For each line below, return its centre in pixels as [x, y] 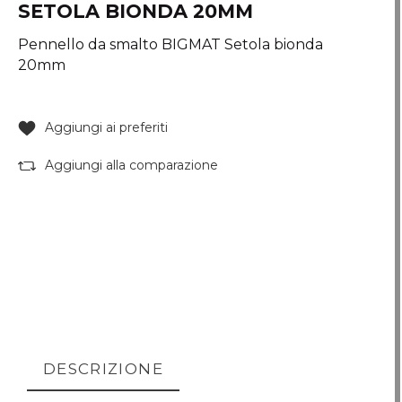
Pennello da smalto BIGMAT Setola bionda [170, 44]
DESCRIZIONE [103, 369]
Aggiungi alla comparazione [131, 165]
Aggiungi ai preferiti [106, 127]
